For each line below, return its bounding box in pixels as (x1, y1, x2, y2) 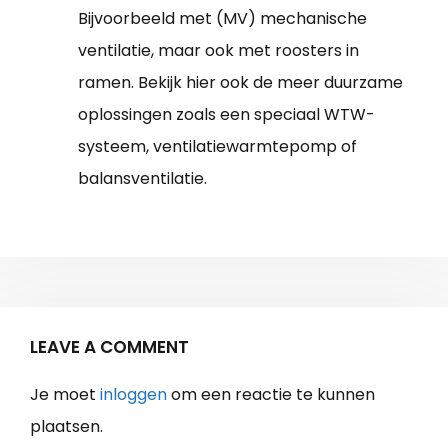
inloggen (100, 383, 167, 407)
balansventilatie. (78, 167, 207, 191)
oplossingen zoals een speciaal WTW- (78, 103, 375, 127)
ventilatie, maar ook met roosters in (78, 39, 359, 63)
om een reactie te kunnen (167, 383, 375, 407)
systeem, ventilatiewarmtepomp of (78, 135, 357, 159)
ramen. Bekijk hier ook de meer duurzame (78, 71, 403, 95)
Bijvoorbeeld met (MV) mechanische (78, 7, 367, 31)
